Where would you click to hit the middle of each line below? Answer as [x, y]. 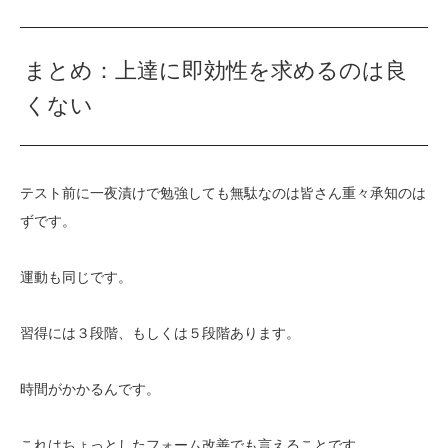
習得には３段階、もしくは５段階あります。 [160, 332]
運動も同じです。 [76, 276]
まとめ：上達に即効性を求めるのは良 [216, 70]
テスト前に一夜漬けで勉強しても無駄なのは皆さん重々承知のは [223, 192]
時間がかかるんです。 [90, 388]
